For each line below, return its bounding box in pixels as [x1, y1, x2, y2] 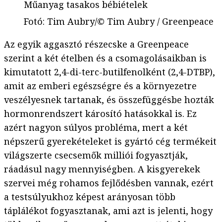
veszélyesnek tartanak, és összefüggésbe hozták [4, 94, 214, 106]
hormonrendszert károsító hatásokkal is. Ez [4, 108, 197, 120]
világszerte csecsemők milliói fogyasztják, [4, 149, 188, 162]
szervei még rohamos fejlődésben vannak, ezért [4, 177, 214, 189]
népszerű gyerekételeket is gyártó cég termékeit [4, 135, 217, 148]
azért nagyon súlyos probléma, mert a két [4, 121, 188, 134]
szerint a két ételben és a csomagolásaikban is [4, 52, 207, 64]
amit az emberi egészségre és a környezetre [4, 80, 197, 92]
